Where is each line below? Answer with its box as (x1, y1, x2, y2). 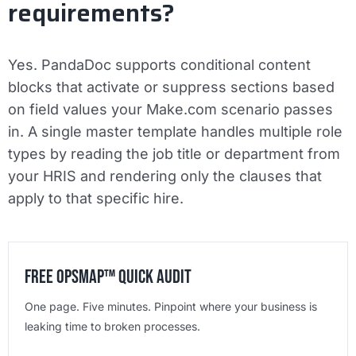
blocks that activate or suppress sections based (8, 79, 335, 96)
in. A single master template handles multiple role (8, 123, 342, 141)
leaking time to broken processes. (25, 319, 200, 334)
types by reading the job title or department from (8, 145, 340, 163)
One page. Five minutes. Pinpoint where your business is (25, 300, 317, 314)
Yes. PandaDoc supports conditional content (8, 56, 311, 74)
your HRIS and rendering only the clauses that (8, 168, 322, 185)
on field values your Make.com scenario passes (8, 101, 333, 118)
